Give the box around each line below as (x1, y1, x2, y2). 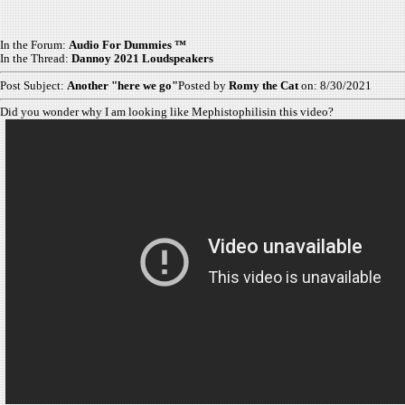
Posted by (178, 79, 229, 92)
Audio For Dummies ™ (69, 38, 186, 52)
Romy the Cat (229, 79, 298, 92)
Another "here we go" (67, 79, 178, 92)
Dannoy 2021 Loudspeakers (71, 52, 213, 65)
